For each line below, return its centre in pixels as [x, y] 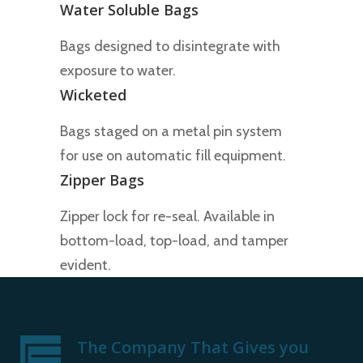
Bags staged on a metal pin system [171, 131]
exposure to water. [118, 70]
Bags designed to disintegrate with [170, 46]
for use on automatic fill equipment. [173, 155]
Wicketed [93, 94]
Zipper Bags [102, 179]
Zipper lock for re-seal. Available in [167, 216]
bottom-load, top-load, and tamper [174, 240]
